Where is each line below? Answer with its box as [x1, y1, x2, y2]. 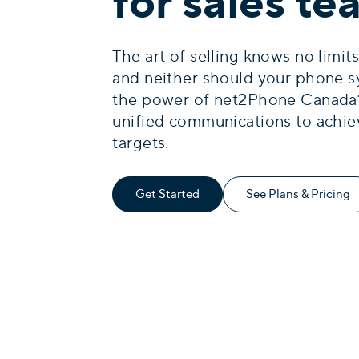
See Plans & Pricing [246, 184, 351, 203]
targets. [112, 131, 169, 154]
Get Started [135, 184, 200, 203]
